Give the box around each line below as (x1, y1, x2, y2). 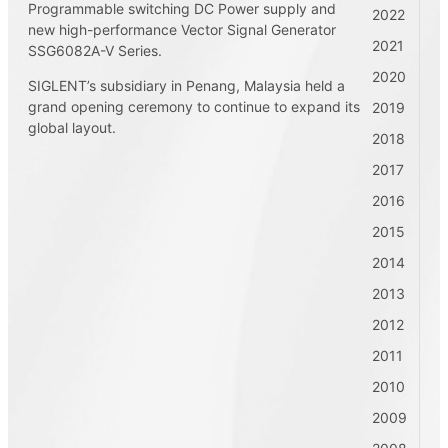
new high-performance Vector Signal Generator (28, 20, 336, 38)
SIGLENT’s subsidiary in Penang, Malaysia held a (28, 76, 345, 94)
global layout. (28, 118, 116, 136)
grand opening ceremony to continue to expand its (28, 97, 360, 115)
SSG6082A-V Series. (28, 41, 162, 59)
